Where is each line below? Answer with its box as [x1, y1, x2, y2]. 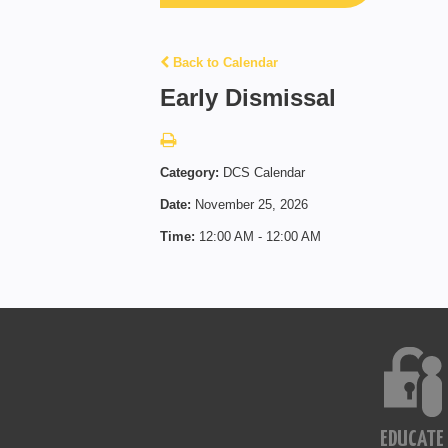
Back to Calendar [169, 55, 278, 70]
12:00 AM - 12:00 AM [199, 229, 321, 244]
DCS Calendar [223, 165, 305, 180]
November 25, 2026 [195, 197, 308, 212]
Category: [160, 165, 223, 180]
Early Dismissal [160, 84, 336, 111]
